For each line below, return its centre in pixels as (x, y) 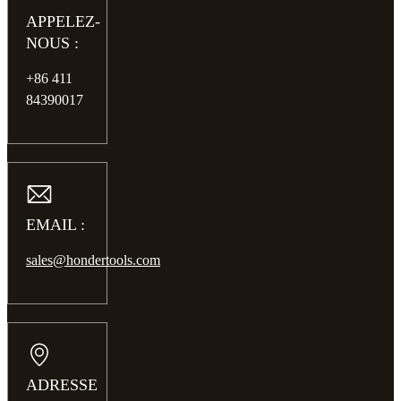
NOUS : (52, 43)
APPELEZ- (63, 21)
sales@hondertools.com (93, 260)
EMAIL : (55, 224)
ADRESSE (62, 384)
